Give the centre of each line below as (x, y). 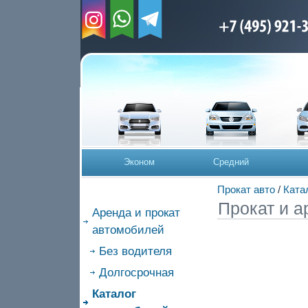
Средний (231, 162)
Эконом (140, 162)
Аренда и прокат (136, 213)
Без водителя (135, 251)
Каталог (114, 294)
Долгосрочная (136, 273)
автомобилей (128, 230)
